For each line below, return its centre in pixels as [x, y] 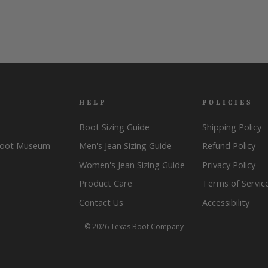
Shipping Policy [232, 127]
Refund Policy [229, 146]
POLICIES [228, 103]
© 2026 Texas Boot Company [134, 227]
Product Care [106, 184]
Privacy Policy [229, 165]
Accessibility [226, 203]
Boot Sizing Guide [115, 127]
